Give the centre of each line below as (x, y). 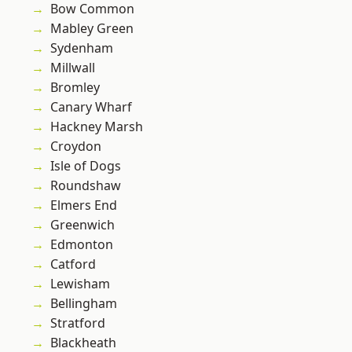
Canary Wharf (91, 107)
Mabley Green (92, 29)
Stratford (78, 323)
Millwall (73, 68)
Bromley (75, 88)
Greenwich (82, 225)
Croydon (76, 147)
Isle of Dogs (86, 166)
